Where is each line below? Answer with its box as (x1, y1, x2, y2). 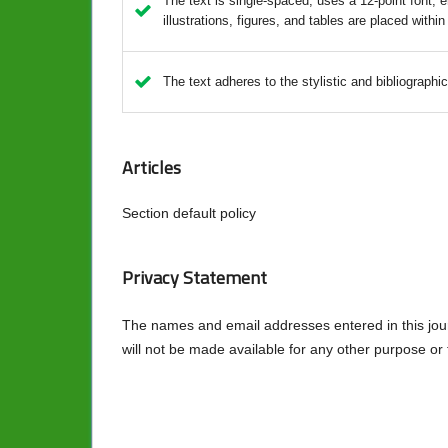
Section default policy (122, 205, 256, 222)
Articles (122, 154, 181, 182)
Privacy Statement (122, 264, 267, 292)
